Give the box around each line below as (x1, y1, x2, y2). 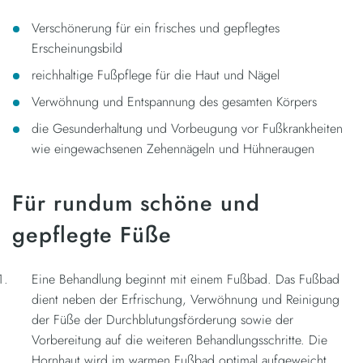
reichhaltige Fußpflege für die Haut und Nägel (32, 65, 280, 84)
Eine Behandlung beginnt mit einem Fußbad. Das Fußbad (32, 269, 340, 288)
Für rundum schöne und (12, 186, 260, 219)
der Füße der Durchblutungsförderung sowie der (32, 310, 293, 329)
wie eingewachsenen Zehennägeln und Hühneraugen (32, 139, 314, 158)
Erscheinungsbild (32, 38, 122, 58)
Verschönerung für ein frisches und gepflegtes (32, 18, 280, 37)
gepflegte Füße (12, 218, 172, 250)
